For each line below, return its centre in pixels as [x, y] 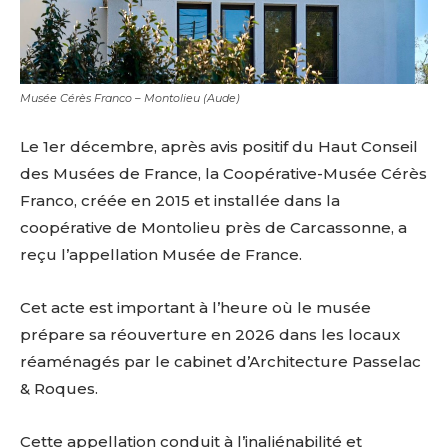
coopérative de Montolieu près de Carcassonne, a [213, 227]
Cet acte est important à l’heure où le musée [195, 307]
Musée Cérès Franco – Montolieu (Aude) [130, 97]
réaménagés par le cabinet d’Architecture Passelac [220, 361]
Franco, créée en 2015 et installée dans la [180, 200]
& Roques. [59, 388]
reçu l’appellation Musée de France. [161, 254]
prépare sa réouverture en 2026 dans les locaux [210, 334]
